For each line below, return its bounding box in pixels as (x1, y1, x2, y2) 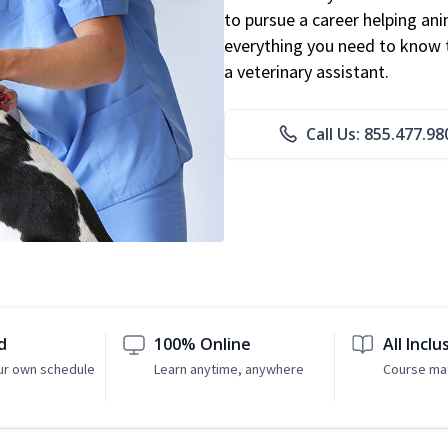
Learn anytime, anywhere (154, 360, 305, 379)
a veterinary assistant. (224, 60, 389, 84)
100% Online (154, 333, 252, 356)
